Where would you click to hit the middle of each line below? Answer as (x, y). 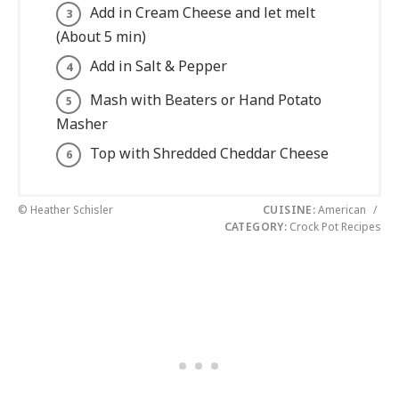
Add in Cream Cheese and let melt (203, 12)
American (342, 209)
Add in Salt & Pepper (159, 65)
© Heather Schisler (65, 209)
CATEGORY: (255, 226)
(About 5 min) (101, 36)
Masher (82, 123)
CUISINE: (289, 209)
